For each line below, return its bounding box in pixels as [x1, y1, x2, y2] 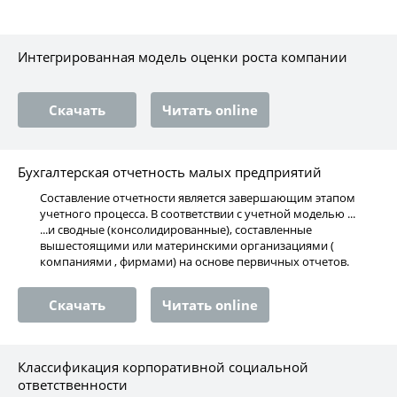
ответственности [18, 376, 128, 393]
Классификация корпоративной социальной [18, 358, 308, 376]
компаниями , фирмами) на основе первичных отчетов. [40, 253, 349, 269]
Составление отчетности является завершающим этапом [40, 190, 355, 206]
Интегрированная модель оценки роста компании [18, 48, 347, 66]
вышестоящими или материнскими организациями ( [40, 237, 334, 253]
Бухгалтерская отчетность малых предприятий [18, 163, 322, 181]
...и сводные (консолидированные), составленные [40, 222, 312, 237]
